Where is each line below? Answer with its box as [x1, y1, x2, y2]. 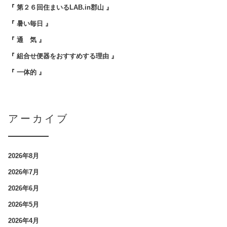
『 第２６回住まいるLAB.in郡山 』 [8, 4, 112, 12]
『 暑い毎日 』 [8, 20, 52, 28]
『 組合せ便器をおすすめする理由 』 [8, 52, 118, 60]
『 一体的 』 [8, 68, 45, 77]
